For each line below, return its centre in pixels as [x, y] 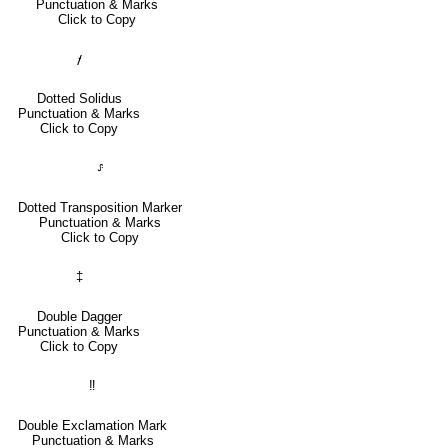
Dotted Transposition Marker [100, 207]
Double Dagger [79, 316]
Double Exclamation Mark [92, 425]
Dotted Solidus [79, 98]
